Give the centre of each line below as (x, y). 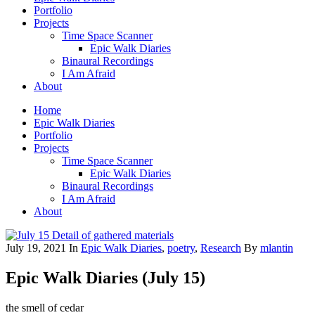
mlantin (277, 248)
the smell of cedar (45, 307)
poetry (181, 248)
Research (221, 248)
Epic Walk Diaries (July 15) (105, 277)
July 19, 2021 (36, 248)
